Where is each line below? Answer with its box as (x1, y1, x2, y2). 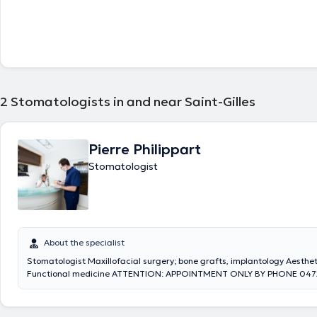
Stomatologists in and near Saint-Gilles (11, 93, 255, 110)
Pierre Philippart (88, 140, 201, 158)
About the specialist (44, 237, 125, 248)
